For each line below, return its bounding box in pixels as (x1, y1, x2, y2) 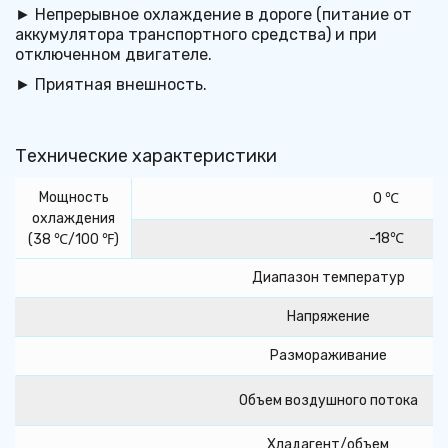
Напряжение (286, 307, 370, 325)
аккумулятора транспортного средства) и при (15, 24, 377, 44)
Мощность (38, 188, 109, 206)
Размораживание (269, 346, 387, 364)
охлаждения (32, 209, 115, 227)
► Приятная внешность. (14, 74, 207, 94)
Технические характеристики (15, 144, 277, 167)
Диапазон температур (251, 268, 405, 286)
